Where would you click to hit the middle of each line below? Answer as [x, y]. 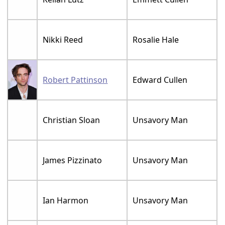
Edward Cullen [160, 80]
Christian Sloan [72, 120]
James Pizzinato [73, 160]
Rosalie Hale [156, 40]
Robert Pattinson [75, 80]
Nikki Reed [63, 40]
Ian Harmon [66, 201]
